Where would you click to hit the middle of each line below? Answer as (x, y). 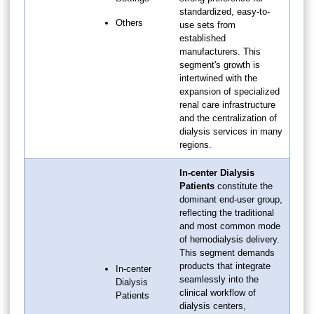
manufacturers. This (220, 51)
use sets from (207, 25)
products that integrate (225, 266)
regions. (196, 144)
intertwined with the (218, 78)
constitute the (244, 186)
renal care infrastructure (227, 104)
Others (129, 22)
